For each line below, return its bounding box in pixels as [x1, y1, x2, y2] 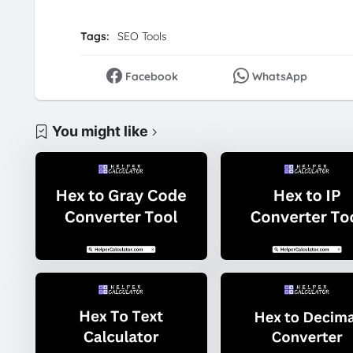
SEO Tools [117, 28, 167, 43]
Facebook [125, 69, 179, 84]
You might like [51, 123, 148, 140]
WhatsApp [251, 69, 307, 84]
